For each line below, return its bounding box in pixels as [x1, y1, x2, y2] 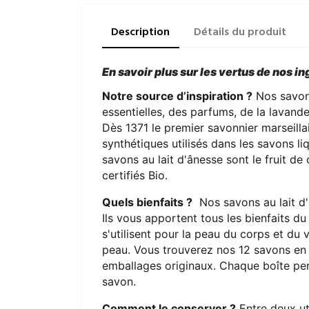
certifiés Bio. [102, 168, 168, 182]
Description [111, 23, 170, 41]
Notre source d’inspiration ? [102, 88, 252, 103]
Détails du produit [193, 23, 286, 41]
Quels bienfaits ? [102, 195, 192, 209]
